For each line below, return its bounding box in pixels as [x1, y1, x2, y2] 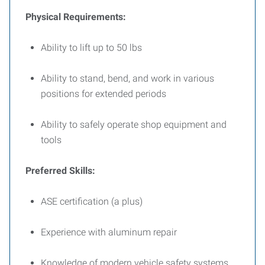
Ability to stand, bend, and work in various [41, 73, 214, 84]
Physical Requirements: [25, 11, 126, 22]
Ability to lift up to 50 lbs [41, 42, 142, 53]
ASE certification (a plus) [41, 196, 143, 207]
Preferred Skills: [25, 165, 95, 176]
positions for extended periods [41, 88, 166, 99]
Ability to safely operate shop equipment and [41, 119, 227, 130]
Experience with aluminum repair [41, 227, 177, 238]
